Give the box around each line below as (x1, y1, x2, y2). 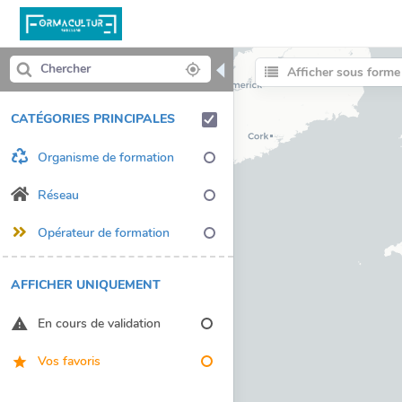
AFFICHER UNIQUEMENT (11, 275, 161, 293)
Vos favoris (38, 352, 100, 370)
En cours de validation (38, 314, 161, 332)
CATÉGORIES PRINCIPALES (11, 109, 175, 127)
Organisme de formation (38, 148, 174, 166)
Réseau (38, 186, 79, 204)
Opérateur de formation (38, 223, 170, 241)
